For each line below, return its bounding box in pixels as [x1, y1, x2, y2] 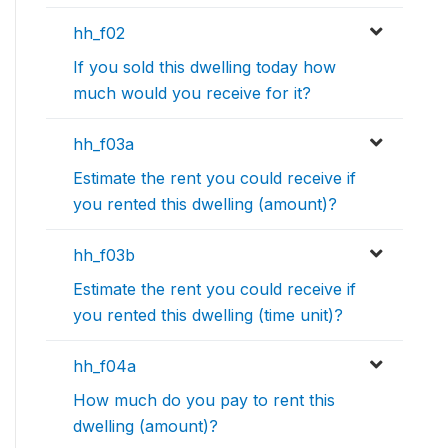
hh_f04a [73, 356, 136, 377]
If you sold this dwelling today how [73, 57, 336, 78]
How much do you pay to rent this [73, 390, 335, 411]
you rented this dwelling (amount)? [73, 194, 337, 215]
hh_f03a [73, 134, 134, 155]
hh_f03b [73, 245, 135, 266]
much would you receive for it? [73, 83, 311, 104]
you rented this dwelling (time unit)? [73, 305, 343, 326]
